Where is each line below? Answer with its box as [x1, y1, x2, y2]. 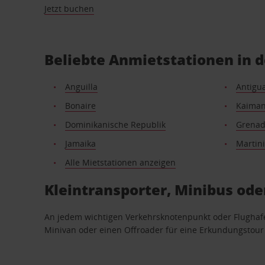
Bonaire [64, 100, 96, 111]
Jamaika [64, 138, 96, 149]
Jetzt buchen [44, 3, 95, 14]
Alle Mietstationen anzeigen [64, 157, 176, 168]
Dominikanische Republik [64, 119, 166, 130]
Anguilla [64, 81, 98, 92]
